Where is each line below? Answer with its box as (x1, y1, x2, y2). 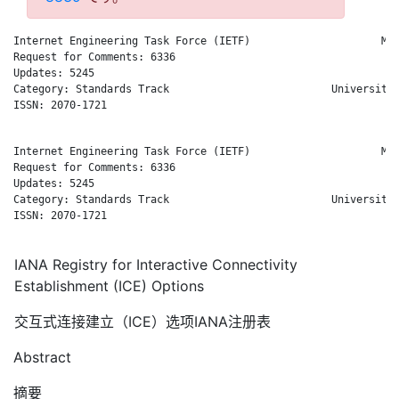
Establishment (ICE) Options (13, 276, 204, 295)
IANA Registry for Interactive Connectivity (13, 255, 297, 273)
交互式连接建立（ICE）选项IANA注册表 (13, 312, 271, 330)
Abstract (13, 347, 71, 366)
